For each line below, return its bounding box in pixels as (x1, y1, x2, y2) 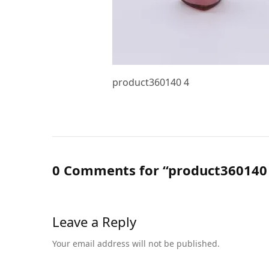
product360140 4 (112, 76, 190, 89)
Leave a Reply (52, 213, 136, 231)
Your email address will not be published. (52, 238, 220, 250)
